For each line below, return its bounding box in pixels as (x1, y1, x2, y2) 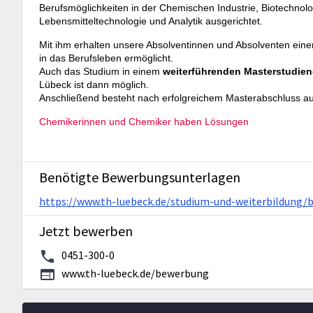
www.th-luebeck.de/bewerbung (61, 266, 209, 281)
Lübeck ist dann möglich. (39, 79, 149, 91)
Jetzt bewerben (39, 222, 133, 240)
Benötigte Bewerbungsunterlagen (39, 168, 240, 187)
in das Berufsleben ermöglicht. (39, 52, 173, 64)
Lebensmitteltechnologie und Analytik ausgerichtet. (39, 15, 263, 27)
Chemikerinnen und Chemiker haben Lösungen (39, 116, 249, 128)
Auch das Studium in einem (39, 66, 160, 78)
